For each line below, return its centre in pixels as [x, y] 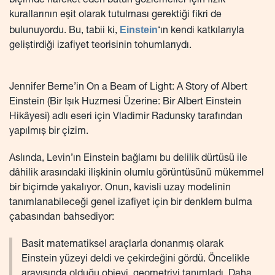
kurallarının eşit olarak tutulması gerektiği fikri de [115, 16]
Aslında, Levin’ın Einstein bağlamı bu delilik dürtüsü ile [128, 159]
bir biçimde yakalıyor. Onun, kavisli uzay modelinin [120, 189]
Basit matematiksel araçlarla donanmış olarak [122, 245]
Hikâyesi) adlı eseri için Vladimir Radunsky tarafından [126, 118]
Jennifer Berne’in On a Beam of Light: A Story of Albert [128, 88]
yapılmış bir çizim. [49, 132]
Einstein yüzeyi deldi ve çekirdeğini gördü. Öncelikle [136, 260]
